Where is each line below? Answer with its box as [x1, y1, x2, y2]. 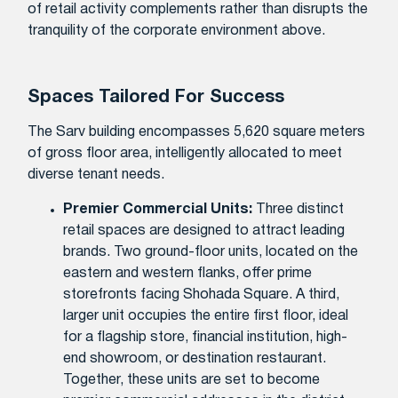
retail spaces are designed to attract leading [63, 224, 346, 237]
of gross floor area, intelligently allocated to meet [28, 147, 343, 161]
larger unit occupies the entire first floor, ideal [63, 309, 349, 322]
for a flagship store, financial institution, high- [63, 330, 348, 344]
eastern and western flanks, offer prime [63, 267, 313, 280]
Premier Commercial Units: [63, 203, 253, 216]
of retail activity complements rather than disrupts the [28, 3, 369, 16]
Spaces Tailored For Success [28, 90, 285, 107]
